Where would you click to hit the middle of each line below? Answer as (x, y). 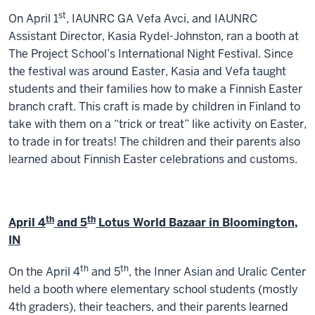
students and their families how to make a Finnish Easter (155, 89)
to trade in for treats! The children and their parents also (154, 142)
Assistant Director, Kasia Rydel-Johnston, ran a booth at (154, 37)
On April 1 (33, 19)
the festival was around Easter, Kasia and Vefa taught (147, 72)
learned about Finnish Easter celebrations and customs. (153, 160)
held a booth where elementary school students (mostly (153, 290)
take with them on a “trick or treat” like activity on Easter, (157, 124)
